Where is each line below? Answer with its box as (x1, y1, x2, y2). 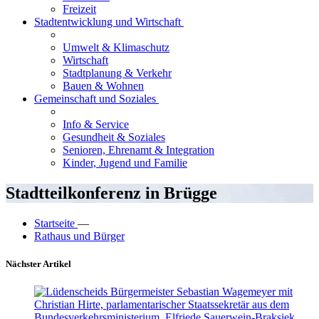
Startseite (34, 216, 78, 229)
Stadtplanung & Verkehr (63, 67, 172, 79)
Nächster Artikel (6, 258, 71, 269)
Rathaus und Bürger (34, 229, 125, 242)
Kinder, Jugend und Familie (63, 157, 187, 169)
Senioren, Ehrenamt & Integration (63, 144, 214, 156)
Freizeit (63, 3, 96, 15)
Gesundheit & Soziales (63, 131, 165, 143)
